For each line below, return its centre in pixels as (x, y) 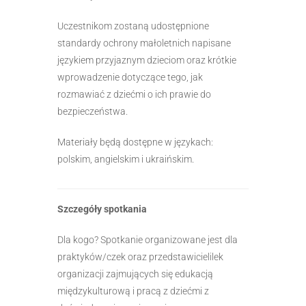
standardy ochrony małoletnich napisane (144, 43)
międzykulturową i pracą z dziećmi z (133, 291)
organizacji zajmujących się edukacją (135, 274)
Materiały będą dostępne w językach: (135, 142)
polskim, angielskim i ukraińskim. (126, 159)
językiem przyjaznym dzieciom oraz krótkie (147, 60)
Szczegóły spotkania (103, 209)
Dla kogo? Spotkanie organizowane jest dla (148, 239)
